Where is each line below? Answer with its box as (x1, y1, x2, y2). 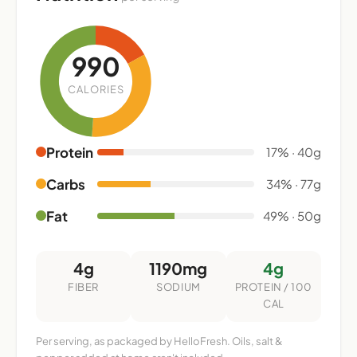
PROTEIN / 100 (234, 280, 312, 293)
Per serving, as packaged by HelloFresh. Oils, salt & (36, 334, 283, 347)
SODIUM (156, 280, 201, 293)
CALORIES (67, 82, 124, 96)
